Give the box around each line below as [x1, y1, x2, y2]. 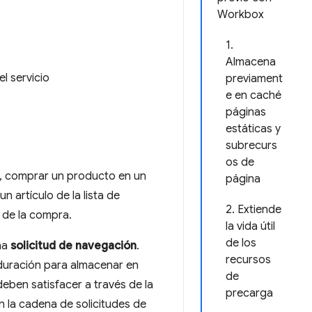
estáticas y [226, 122, 281, 136]
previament [226, 72, 283, 86]
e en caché [226, 88, 281, 102]
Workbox [217, 8, 264, 22]
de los [226, 236, 256, 250]
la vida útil [226, 219, 275, 233]
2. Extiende [226, 203, 281, 217]
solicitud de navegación [10, 239, 136, 253]
